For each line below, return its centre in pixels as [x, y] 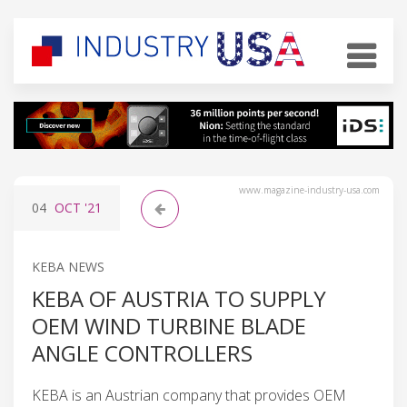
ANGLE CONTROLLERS [142, 352]
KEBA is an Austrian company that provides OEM [189, 395]
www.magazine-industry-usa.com [309, 189]
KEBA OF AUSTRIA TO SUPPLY [179, 298]
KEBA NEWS [68, 266]
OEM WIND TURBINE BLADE [169, 325]
